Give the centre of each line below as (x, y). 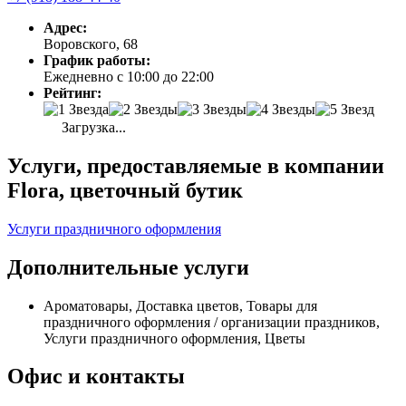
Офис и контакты (96, 377)
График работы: (97, 60)
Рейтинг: (72, 92)
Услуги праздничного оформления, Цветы (174, 338)
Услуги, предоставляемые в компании (196, 165)
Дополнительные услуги (128, 267)
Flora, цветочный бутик (125, 190)
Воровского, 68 (91, 43)
